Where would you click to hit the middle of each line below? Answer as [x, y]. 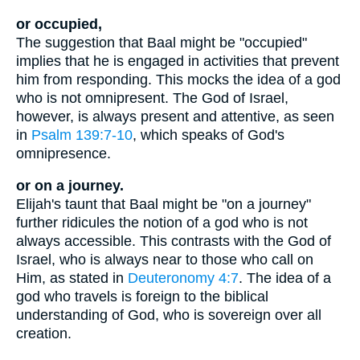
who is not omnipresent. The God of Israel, [152, 98]
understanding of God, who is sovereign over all [169, 315]
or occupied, [59, 24]
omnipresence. [63, 153]
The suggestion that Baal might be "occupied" [162, 42]
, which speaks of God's [209, 135]
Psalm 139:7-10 [82, 135]
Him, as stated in [72, 278]
